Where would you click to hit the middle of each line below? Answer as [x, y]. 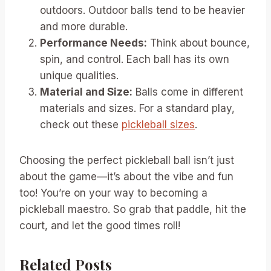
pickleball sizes [158, 125]
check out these [81, 125]
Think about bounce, [198, 43]
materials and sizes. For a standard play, [137, 108]
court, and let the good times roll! [100, 226]
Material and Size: [86, 92]
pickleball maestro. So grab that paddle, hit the [133, 209]
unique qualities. [79, 76]
